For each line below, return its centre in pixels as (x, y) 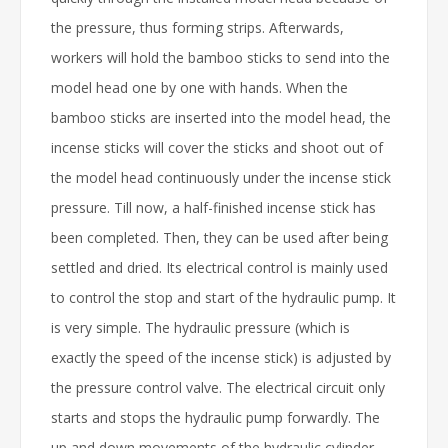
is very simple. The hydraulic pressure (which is (200, 327)
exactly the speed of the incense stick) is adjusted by (221, 357)
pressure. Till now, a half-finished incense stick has (213, 207)
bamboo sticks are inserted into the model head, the (221, 117)
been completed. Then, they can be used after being (219, 237)
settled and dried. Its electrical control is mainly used (219, 267)
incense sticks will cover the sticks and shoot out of (217, 147)
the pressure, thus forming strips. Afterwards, (197, 27)
